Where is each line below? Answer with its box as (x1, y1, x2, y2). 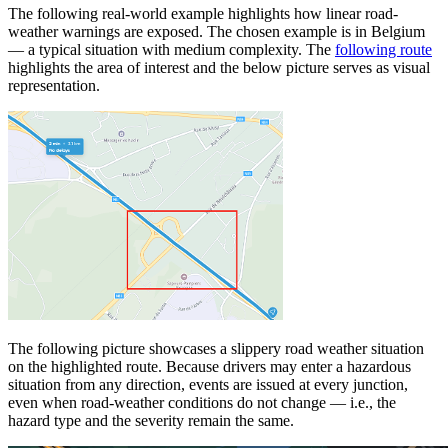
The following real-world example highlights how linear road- (8, 5, 398, 23)
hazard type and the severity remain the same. (8, 412, 294, 430)
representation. (8, 77, 100, 95)
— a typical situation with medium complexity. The (8, 41, 335, 59)
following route (335, 41, 432, 59)
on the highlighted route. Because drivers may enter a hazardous (8, 358, 411, 376)
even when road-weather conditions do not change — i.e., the (8, 394, 396, 412)
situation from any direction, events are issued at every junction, (8, 376, 408, 394)
